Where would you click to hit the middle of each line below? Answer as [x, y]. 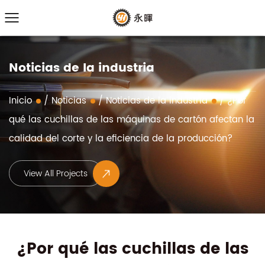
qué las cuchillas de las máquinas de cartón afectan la [132, 120]
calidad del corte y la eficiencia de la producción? [121, 139]
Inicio [20, 101]
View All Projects [70, 217]
